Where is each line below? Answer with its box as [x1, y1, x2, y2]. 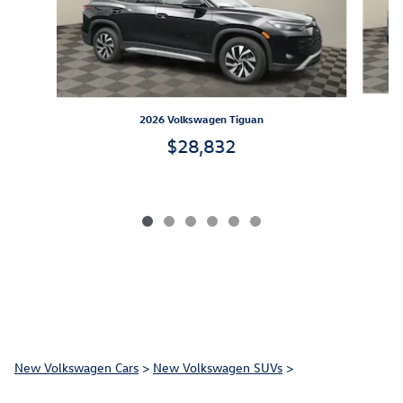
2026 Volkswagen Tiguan [139, 112, 264, 127]
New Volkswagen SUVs [153, 359, 282, 377]
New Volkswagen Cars [14, 359, 139, 377]
